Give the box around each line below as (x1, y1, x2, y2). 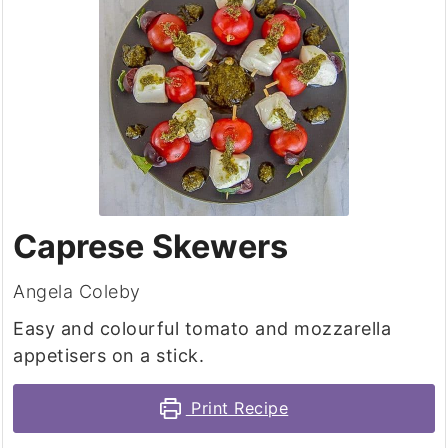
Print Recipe (185, 398, 289, 419)
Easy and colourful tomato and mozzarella (13, 318, 392, 340)
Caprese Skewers (13, 227, 289, 267)
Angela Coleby (13, 281, 141, 303)
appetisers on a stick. (13, 345, 205, 367)
